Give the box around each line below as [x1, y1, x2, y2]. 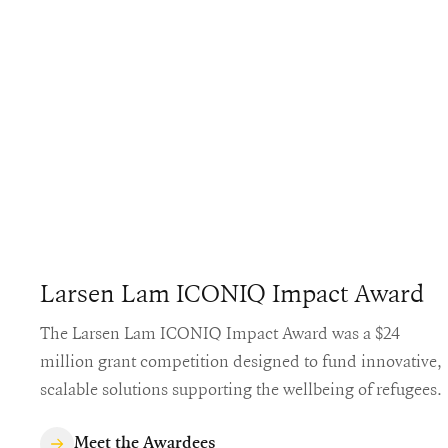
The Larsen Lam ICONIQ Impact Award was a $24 [40, 319, 400, 345]
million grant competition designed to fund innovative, [40, 347, 442, 373]
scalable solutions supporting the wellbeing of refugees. [40, 375, 442, 401]
